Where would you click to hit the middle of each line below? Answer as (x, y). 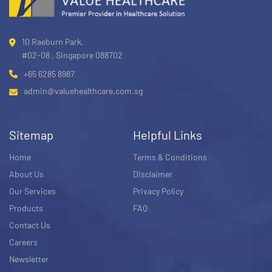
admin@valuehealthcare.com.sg (83, 91)
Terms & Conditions (170, 157)
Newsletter (29, 259)
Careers (23, 242)
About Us (26, 174)
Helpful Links (168, 135)
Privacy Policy (158, 191)
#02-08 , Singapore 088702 (72, 55)
